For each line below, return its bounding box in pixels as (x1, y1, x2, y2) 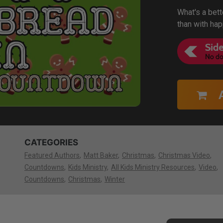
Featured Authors (24, 151, 80, 160)
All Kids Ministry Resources (111, 163, 195, 172)
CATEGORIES (24, 137, 78, 148)
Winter (104, 175, 125, 184)
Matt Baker (83, 151, 118, 160)
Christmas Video (158, 151, 210, 160)
